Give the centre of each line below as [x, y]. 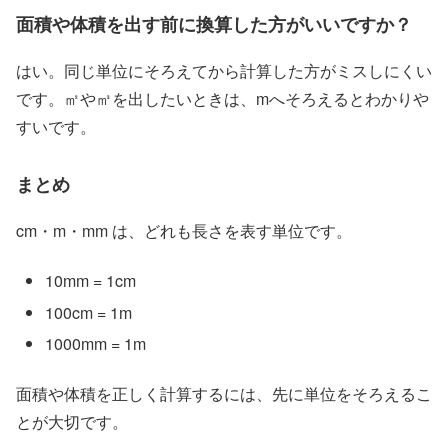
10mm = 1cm [91, 281]
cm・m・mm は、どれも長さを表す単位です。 [184, 230]
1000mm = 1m [96, 343]
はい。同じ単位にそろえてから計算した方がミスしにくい [224, 70]
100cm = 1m [89, 312]
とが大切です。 [72, 422]
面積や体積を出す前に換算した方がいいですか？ [214, 23]
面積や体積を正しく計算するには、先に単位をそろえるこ [224, 394]
